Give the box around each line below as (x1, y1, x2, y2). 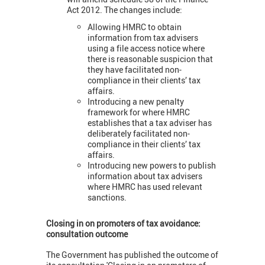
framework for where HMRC (88, 106, 190, 118)
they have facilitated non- (88, 63, 182, 75)
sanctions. (88, 191, 127, 203)
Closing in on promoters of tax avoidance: (46, 217, 201, 229)
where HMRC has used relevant (88, 180, 202, 192)
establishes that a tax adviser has (88, 117, 212, 128)
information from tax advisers (88, 31, 198, 43)
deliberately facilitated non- (88, 127, 190, 139)
